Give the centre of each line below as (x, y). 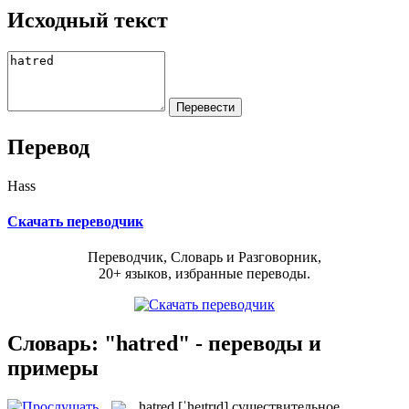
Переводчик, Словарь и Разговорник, (204, 257)
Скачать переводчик (75, 221)
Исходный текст (88, 20)
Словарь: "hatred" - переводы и (164, 343)
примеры (53, 367)
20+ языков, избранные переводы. (204, 274)
